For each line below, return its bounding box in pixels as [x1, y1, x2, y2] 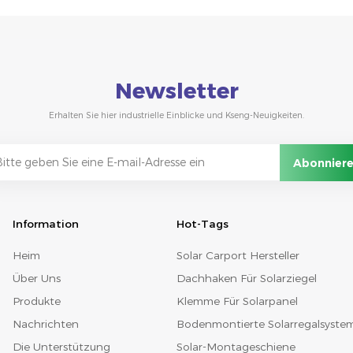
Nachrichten [12, 317, 79, 330]
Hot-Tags [176, 217, 229, 230]
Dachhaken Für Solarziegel [176, 271, 317, 284]
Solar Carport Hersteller [176, 248, 299, 262]
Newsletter [114, 77, 239, 104]
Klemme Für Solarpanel [176, 294, 298, 307]
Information [12, 217, 79, 230]
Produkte [12, 294, 61, 307]
